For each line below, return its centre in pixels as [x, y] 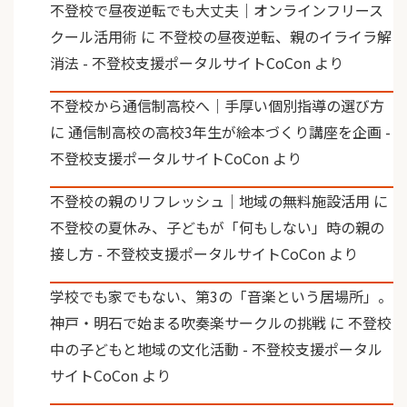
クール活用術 [94, 36]
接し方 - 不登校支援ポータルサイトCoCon [188, 253]
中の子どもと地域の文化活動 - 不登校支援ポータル [216, 348]
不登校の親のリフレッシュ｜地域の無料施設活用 [210, 200]
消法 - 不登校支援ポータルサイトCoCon [180, 62]
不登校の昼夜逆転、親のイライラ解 [275, 36]
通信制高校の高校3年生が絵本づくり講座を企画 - [229, 131]
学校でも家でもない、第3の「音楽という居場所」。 [221, 296]
